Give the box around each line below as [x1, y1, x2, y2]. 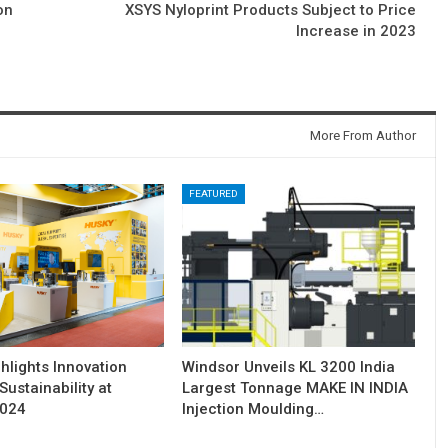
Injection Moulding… [181, 400, 324, 419]
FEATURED [188, 187, 238, 199]
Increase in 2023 [296, 21, 416, 40]
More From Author [310, 127, 416, 143]
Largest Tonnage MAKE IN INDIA [181, 379, 408, 398]
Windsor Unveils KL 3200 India [181, 358, 395, 377]
